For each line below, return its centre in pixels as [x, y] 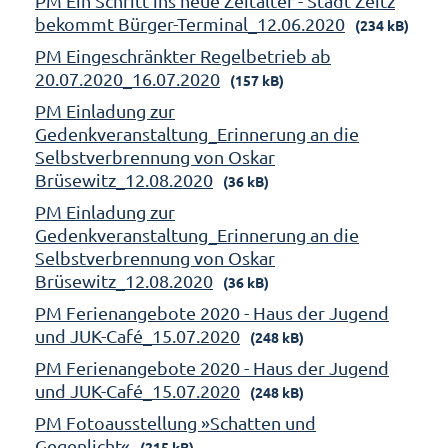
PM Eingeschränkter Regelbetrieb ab [183, 55]
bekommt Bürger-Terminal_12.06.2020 [190, 23]
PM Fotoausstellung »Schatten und [175, 422]
